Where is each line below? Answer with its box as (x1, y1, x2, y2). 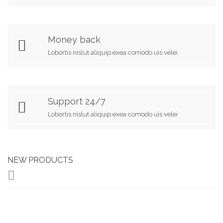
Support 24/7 (48, 96, 106, 107)
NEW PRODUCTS (7, 155, 73, 165)
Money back (48, 34, 101, 45)
